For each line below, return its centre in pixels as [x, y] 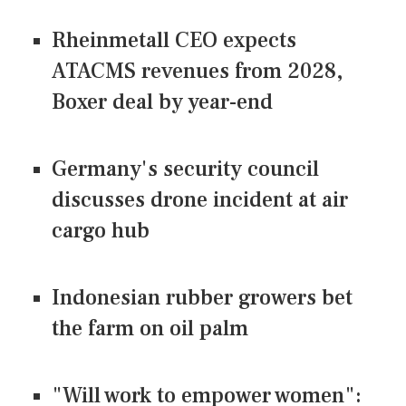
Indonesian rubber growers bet [202, 297]
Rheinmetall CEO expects [174, 40]
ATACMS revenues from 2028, [197, 71]
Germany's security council [185, 169]
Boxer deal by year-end [162, 101]
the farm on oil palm [153, 328]
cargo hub [101, 230]
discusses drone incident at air [200, 199]
